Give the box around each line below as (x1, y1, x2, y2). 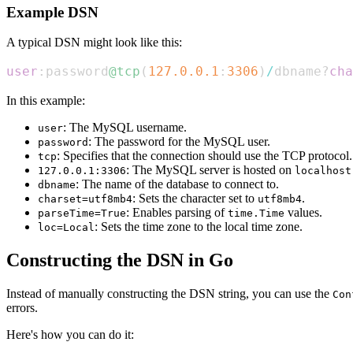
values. (284, 206, 322, 220)
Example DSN (6, 3, 98, 20)
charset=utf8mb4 (38, 193, 132, 206)
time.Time (228, 207, 284, 220)
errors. (6, 301, 38, 315)
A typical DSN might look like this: (6, 35, 182, 50)
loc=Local (38, 221, 95, 234)
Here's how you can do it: (6, 328, 134, 342)
